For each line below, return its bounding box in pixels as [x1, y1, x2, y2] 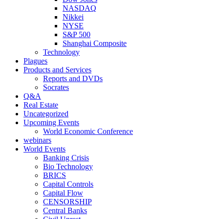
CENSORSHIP [43, 197, 92, 206]
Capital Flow [43, 188, 83, 197]
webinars [23, 135, 51, 144]
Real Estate [23, 100, 58, 109]
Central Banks [43, 206, 87, 215]
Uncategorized [23, 109, 68, 118]
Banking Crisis [43, 153, 89, 162]
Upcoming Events [23, 118, 79, 127]
